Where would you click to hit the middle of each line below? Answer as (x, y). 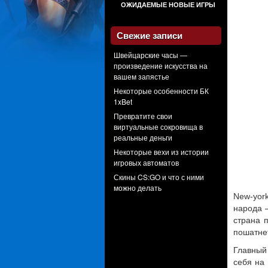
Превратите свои (143, 116)
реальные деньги (143, 137)
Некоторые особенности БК (161, 91)
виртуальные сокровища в (158, 127)
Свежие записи (150, 36)
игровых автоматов (146, 162)
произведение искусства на (161, 66)
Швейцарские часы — (150, 55)
